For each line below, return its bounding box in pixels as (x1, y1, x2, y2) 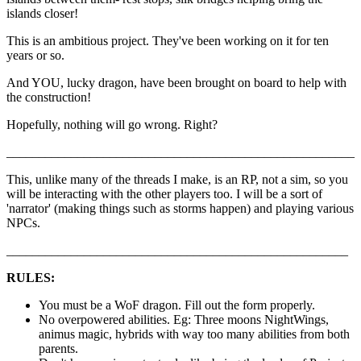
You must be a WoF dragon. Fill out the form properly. (39, 298, 315, 313)
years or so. (6, 48, 64, 63)
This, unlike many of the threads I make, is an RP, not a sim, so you (6, 172, 348, 187)
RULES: (6, 271, 55, 285)
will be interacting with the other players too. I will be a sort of (6, 187, 322, 201)
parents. (39, 342, 78, 356)
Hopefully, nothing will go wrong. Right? (6, 118, 218, 132)
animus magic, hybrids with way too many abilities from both (39, 327, 350, 342)
